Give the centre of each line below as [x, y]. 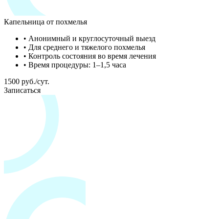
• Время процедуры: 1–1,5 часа [75, 65]
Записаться [22, 90]
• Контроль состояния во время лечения [90, 56]
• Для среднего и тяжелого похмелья [84, 47]
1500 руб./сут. [27, 81]
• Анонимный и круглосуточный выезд [89, 38]
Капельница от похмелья [45, 22]
